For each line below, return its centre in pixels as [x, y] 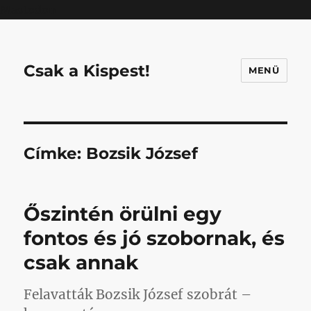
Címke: [55, 153]
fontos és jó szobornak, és [154, 238]
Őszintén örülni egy [123, 214]
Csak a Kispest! [87, 70]
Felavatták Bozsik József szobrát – [138, 294]
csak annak [81, 262]
